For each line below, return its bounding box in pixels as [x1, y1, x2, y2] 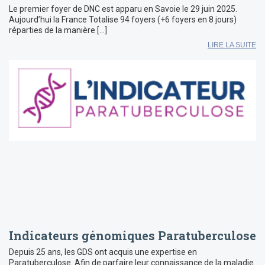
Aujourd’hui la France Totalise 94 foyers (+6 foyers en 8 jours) [9, 14, 237, 24]
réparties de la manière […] [9, 25, 107, 35]
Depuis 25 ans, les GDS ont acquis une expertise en [9, 247, 197, 257]
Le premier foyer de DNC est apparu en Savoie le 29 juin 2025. [9, 4, 241, 14]
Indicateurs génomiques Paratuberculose [9, 227, 256, 243]
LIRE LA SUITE [208, 40, 256, 49]
